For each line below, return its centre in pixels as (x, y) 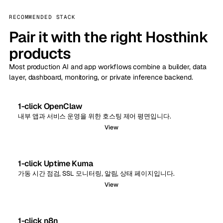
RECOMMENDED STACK (42, 17)
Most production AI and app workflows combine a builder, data (108, 67)
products (40, 54)
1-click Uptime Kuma (56, 164)
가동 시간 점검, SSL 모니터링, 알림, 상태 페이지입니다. (96, 173)
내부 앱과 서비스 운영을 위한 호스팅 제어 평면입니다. (95, 116)
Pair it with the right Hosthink (109, 37)
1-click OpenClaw (50, 106)
